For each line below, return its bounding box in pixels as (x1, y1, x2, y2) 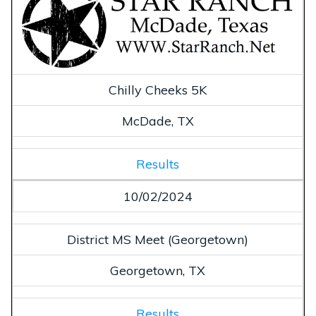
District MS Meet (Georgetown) (67, 231, 248, 248)
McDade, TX (121, 113, 194, 130)
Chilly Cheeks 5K (109, 82, 207, 99)
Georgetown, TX (110, 262, 205, 279)
